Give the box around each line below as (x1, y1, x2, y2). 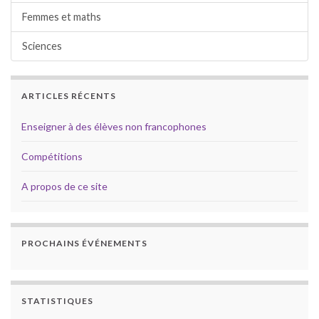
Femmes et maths (22, 10, 101, 23)
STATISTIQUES (21, 295, 93, 306)
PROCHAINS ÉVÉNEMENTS (21, 237, 147, 249)
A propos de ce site (21, 179, 108, 192)
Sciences (22, 39, 62, 52)
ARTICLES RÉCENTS (21, 90, 116, 101)
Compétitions (21, 150, 83, 162)
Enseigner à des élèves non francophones (21, 120, 206, 132)
